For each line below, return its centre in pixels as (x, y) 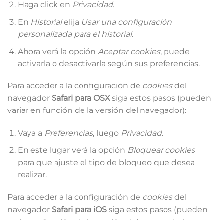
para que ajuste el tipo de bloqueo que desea (106, 162)
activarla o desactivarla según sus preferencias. (109, 63)
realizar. (32, 174)
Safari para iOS (79, 209)
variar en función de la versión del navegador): (97, 110)
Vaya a (31, 133)
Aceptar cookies (129, 51)
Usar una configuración (126, 22)
